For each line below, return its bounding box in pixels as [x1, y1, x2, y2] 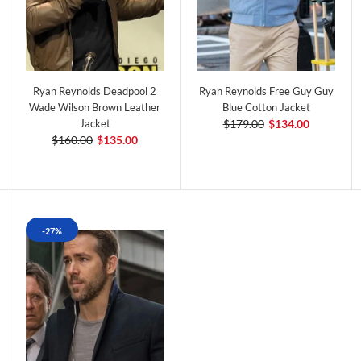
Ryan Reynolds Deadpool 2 [33, 85, 157, 98]
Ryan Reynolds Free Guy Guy [198, 85, 334, 98]
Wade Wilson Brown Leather [29, 101, 161, 114]
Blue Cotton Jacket [222, 101, 310, 114]
